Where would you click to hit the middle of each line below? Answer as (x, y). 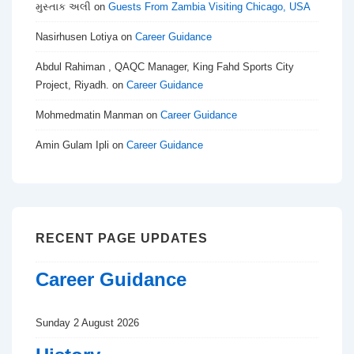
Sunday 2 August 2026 (88, 322)
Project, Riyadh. (72, 85)
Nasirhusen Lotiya (77, 37)
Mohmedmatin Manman (89, 115)
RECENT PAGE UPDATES (122, 239)
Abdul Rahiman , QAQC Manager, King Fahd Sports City (165, 67)
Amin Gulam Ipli (72, 145)
